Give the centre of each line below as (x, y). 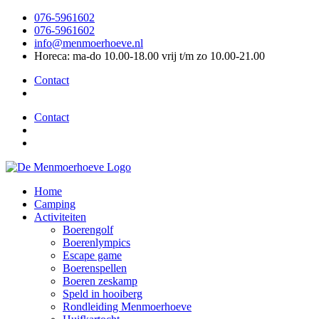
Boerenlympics (96, 242)
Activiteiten (60, 217)
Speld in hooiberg (103, 294)
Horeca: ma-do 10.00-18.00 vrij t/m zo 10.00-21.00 (150, 56)
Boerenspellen (95, 268)
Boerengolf (88, 230)
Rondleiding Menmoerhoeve (127, 307)
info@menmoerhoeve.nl (89, 43)
